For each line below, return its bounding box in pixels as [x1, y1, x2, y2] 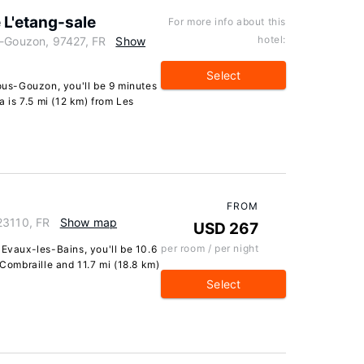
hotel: [258, 33, 286, 45]
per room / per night [161, 242, 259, 254]
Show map [59, 215, 118, 229]
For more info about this [167, 15, 286, 28]
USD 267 [193, 219, 259, 238]
